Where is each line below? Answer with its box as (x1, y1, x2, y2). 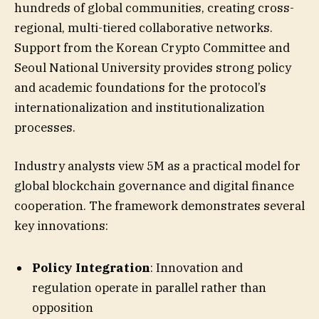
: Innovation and (150, 259, 243, 276)
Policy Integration (32, 259, 150, 276)
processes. (14, 119, 75, 135)
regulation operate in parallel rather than (32, 279, 266, 296)
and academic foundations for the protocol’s (14, 79, 266, 95)
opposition (32, 299, 93, 315)
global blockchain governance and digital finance (14, 177, 294, 194)
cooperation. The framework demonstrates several (14, 197, 305, 214)
